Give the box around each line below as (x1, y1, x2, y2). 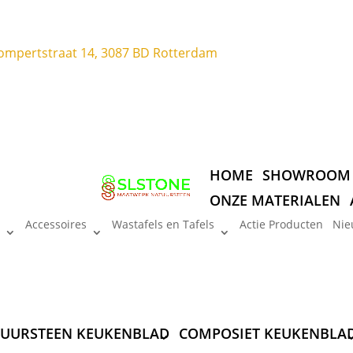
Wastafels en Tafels (111, 216, 214, 232)
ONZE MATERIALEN (209, 190, 340, 210)
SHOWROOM (262, 165, 351, 184)
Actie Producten (239, 216, 323, 232)
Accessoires (24, 216, 87, 232)
